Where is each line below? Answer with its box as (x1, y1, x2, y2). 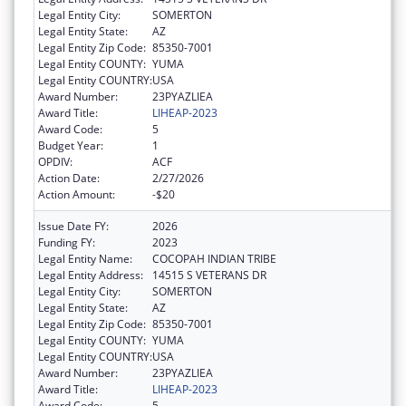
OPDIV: (38, 153, 72, 169)
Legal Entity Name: (38, 250, 132, 266)
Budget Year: (38, 137, 103, 153)
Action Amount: (38, 186, 115, 202)
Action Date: (38, 169, 100, 186)
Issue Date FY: (38, 217, 109, 234)
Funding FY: (38, 234, 95, 250)
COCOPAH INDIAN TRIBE (152, 250, 276, 266)
